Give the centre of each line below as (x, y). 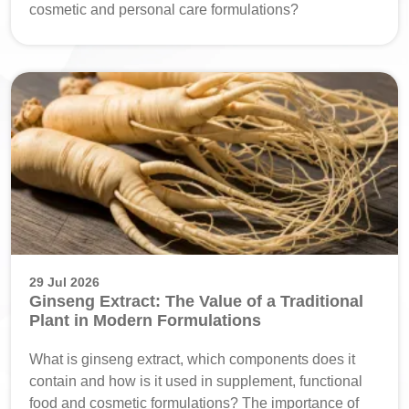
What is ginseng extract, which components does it (192, 359)
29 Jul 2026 (64, 282)
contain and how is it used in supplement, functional (196, 381)
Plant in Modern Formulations (145, 320)
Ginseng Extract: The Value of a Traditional (196, 301)
